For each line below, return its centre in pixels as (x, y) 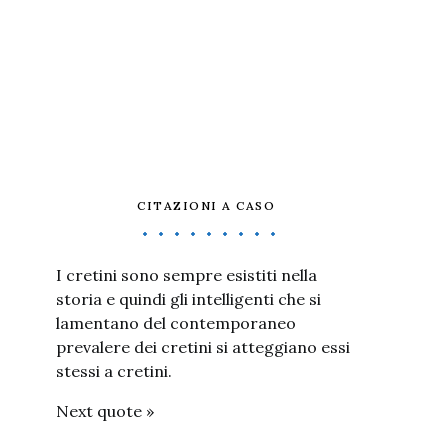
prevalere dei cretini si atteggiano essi (203, 347)
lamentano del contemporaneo (176, 323)
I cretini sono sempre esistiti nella (186, 275)
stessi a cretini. (114, 371)
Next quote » (105, 411)
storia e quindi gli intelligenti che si (188, 299)
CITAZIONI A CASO (206, 205)
